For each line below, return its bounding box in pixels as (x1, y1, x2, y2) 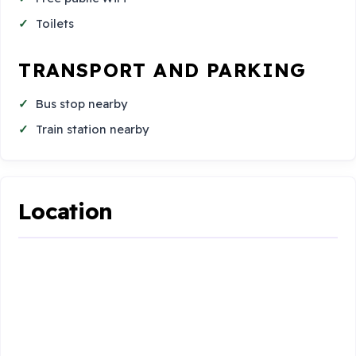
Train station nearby (36, 121, 150, 137)
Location (18, 197, 114, 226)
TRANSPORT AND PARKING (18, 57, 307, 82)
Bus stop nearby (36, 96, 129, 112)
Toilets (36, 16, 75, 32)
